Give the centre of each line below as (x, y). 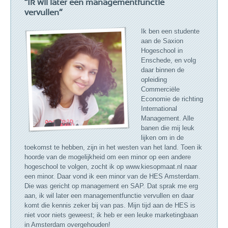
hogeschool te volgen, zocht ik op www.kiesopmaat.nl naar (110, 167)
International (159, 109)
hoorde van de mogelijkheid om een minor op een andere (107, 157)
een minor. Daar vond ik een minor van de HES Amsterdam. (112, 177)
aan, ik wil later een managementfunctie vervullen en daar (109, 196)
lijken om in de (162, 138)
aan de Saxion (162, 41)
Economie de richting (172, 99)
